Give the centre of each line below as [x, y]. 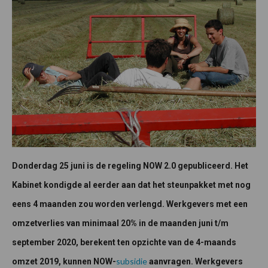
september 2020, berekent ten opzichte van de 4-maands [124, 242]
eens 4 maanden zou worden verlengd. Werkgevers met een [130, 204]
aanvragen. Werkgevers [195, 261]
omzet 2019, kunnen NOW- [64, 261]
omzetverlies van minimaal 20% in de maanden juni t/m [120, 223]
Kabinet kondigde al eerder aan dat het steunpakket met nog [131, 185]
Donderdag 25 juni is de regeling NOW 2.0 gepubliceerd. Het [130, 165]
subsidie [132, 261]
